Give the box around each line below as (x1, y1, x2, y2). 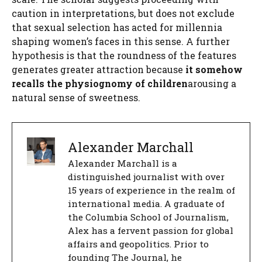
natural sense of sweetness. (12, 91, 140, 104)
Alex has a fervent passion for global (68, 225, 233, 236)
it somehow (185, 63, 243, 75)
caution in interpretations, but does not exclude (12, 7, 235, 19)
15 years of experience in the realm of (68, 184, 235, 196)
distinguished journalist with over (68, 171, 225, 182)
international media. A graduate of (68, 198, 225, 209)
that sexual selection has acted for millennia (12, 21, 222, 33)
